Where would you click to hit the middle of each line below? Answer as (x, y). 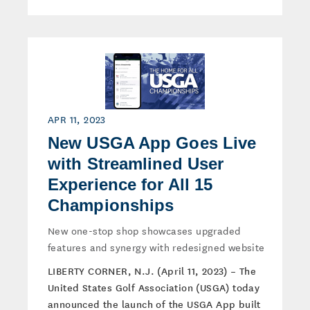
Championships (111, 205)
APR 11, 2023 (77, 119)
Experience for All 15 (130, 184)
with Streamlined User (136, 164)
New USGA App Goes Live (152, 143)
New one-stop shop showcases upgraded (144, 230)
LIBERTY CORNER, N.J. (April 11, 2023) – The (152, 271)
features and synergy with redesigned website (156, 247)
